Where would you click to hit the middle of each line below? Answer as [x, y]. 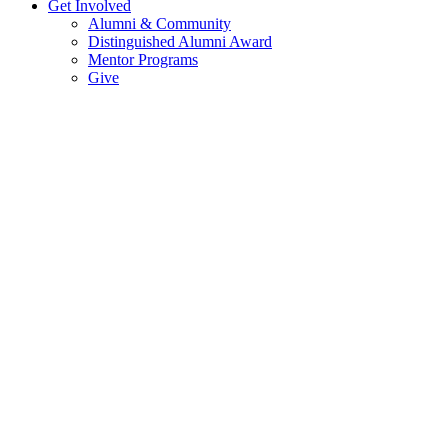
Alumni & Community [159, 23]
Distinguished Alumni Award [180, 41]
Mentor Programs [143, 59]
